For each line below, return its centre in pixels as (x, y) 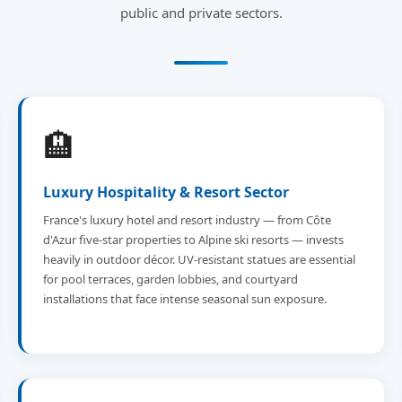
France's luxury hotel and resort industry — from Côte (187, 220)
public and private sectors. (201, 13)
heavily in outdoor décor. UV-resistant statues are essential (199, 259)
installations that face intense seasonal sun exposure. (185, 299)
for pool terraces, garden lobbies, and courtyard (170, 279)
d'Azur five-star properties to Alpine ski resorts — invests (193, 240)
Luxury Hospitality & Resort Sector (166, 192)
